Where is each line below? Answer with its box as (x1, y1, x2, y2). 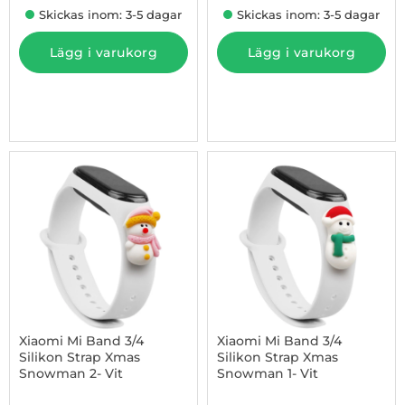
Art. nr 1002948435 (9, 381, 144, 398)
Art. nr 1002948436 (207, 381, 343, 398)
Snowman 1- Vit (217, 365, 318, 381)
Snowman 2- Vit (19, 365, 123, 381)
